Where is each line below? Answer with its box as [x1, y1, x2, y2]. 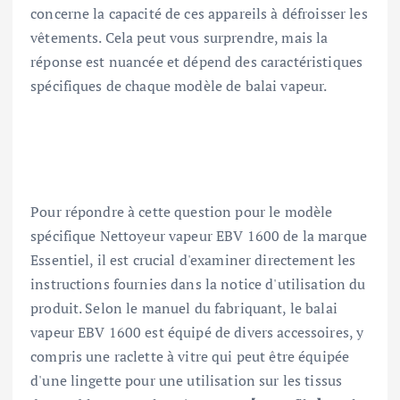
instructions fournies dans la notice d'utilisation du [30, 274, 366, 295]
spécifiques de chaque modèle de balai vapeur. [30, 76, 328, 96]
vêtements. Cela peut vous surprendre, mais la [30, 28, 329, 48]
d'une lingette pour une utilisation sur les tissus [30, 371, 343, 391]
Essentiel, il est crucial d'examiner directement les [30, 250, 356, 271]
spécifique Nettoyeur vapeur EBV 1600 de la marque [30, 226, 367, 246]
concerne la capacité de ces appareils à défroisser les [30, 4, 368, 24]
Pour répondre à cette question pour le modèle [30, 202, 333, 222]
